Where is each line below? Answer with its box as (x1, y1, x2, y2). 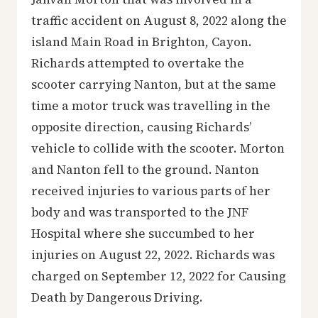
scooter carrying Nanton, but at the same (31, 75, 276, 93)
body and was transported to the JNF (31, 203, 248, 221)
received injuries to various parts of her (31, 182, 270, 199)
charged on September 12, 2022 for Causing (31, 267, 286, 285)
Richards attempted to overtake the (31, 54, 244, 72)
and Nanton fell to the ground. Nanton (31, 160, 259, 178)
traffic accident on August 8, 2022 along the (31, 11, 287, 29)
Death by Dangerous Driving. (31, 288, 203, 306)
